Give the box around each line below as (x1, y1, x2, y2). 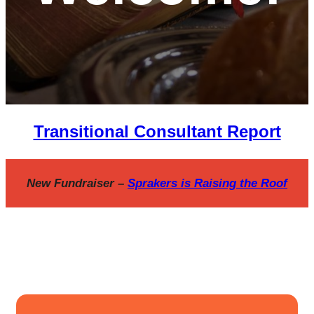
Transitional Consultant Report (33, 122, 281, 142)
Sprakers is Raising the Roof (128, 177, 287, 191)
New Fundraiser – (27, 177, 128, 191)
